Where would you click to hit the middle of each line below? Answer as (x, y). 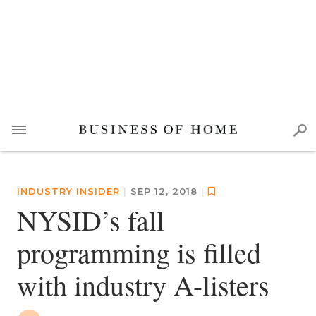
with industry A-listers (143, 285)
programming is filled (139, 252)
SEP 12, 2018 (166, 191)
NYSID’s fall (91, 220)
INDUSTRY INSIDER (68, 191)
